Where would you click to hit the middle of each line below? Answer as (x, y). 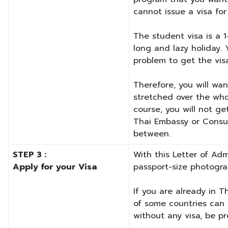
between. (152, 134)
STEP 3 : (30, 155)
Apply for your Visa (55, 167)
